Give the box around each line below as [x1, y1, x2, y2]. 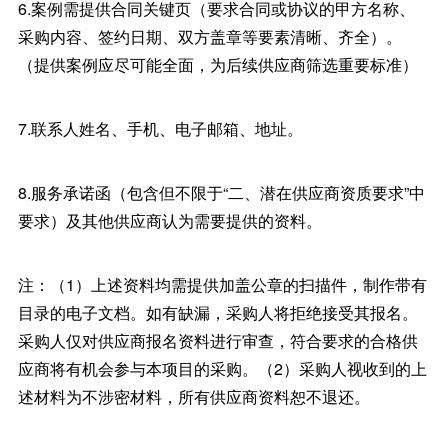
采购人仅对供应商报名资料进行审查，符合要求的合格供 [17, 329, 418, 352]
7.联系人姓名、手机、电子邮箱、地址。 [17, 117, 303, 140]
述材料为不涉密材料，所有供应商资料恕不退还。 [17, 385, 370, 408]
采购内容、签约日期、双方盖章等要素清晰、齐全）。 [17, 25, 402, 48]
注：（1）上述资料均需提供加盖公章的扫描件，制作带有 [17, 273, 427, 296]
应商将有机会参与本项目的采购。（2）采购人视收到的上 [17, 357, 427, 380]
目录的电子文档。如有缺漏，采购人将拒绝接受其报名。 [17, 301, 418, 324]
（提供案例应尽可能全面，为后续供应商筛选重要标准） [17, 53, 418, 76]
